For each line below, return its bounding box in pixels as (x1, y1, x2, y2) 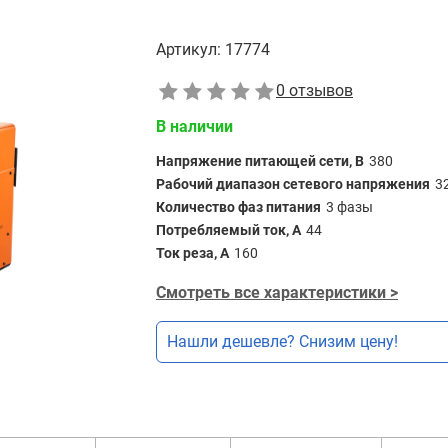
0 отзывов (276, 81, 353, 100)
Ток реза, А (156, 245, 229, 261)
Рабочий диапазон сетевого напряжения (156, 176, 430, 192)
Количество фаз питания (156, 199, 321, 215)
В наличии (156, 117, 233, 136)
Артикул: (156, 40, 221, 59)
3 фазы (326, 199, 373, 215)
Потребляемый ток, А (156, 222, 301, 238)
